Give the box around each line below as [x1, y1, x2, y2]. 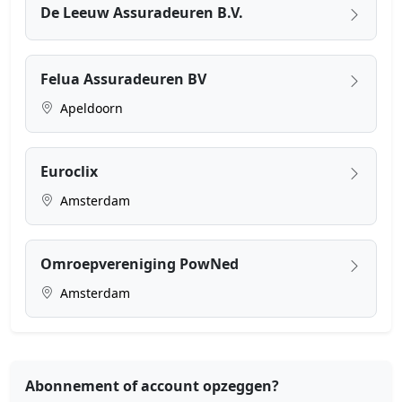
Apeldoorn [57, 99, 123, 117]
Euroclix [40, 161, 98, 181]
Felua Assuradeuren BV [40, 68, 206, 89]
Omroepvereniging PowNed [40, 253, 239, 274]
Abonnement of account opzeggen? [25, 375, 279, 396]
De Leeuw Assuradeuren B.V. [40, 2, 243, 22]
